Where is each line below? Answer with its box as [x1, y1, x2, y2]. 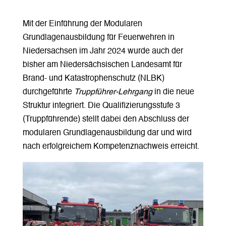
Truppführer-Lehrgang [74, 88, 152, 96]
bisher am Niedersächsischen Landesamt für [22, 61, 182, 69]
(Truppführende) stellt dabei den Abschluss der [22, 115, 189, 124]
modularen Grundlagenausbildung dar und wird [22, 129, 192, 137]
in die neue [152, 88, 194, 96]
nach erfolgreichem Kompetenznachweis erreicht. [22, 142, 199, 151]
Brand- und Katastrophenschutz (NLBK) [22, 74, 164, 83]
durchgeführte [22, 88, 74, 96]
